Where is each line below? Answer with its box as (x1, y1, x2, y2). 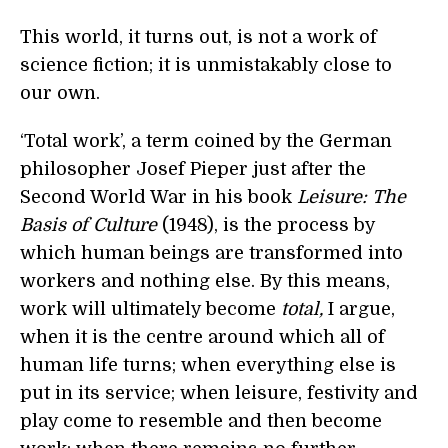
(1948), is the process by (157, 215, 375, 235)
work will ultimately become (20, 299, 281, 319)
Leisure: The (297, 187, 406, 207)
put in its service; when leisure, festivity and (20, 383, 418, 403)
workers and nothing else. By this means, (20, 271, 390, 291)
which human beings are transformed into (20, 243, 403, 263)
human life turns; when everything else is (20, 355, 396, 375)
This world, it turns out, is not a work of (20, 27, 377, 47)
